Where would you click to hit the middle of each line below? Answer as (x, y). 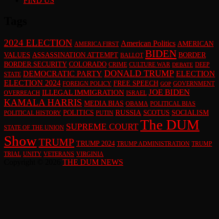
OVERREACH (22, 93)
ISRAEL (136, 93)
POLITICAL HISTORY (33, 113)
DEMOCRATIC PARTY (63, 73)
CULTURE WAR (150, 64)
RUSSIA (128, 112)
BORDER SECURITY (35, 64)
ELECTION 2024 (32, 83)
